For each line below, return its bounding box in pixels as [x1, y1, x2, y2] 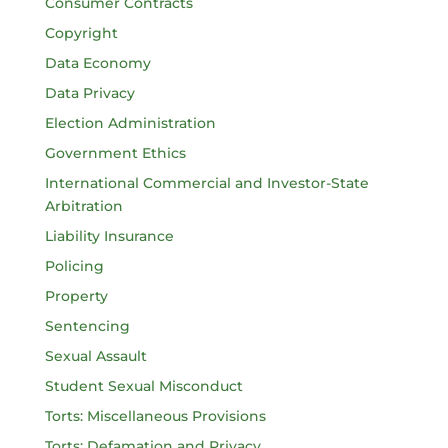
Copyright [44, 23, 118, 42]
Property [44, 286, 108, 305]
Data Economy [44, 53, 151, 72]
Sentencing [44, 316, 130, 335]
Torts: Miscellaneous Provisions [44, 406, 266, 425]
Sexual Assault [44, 346, 147, 365]
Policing [44, 256, 104, 275]
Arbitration [44, 196, 123, 215]
